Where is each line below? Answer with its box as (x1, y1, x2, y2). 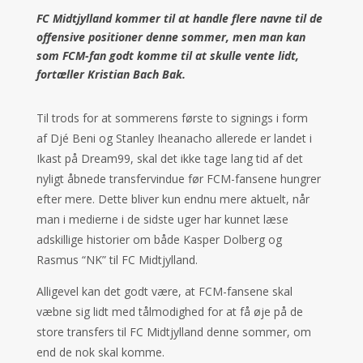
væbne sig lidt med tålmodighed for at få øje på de (36, 304, 303, 319)
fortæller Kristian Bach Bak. (36, 66, 186, 82)
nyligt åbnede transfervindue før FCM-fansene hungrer (36, 171, 321, 186)
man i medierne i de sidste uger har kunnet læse (36, 211, 288, 227)
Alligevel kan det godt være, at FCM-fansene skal (36, 284, 293, 299)
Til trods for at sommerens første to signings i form (36, 110, 308, 126)
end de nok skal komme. (36, 344, 168, 360)
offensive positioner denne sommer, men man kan (36, 29, 305, 45)
